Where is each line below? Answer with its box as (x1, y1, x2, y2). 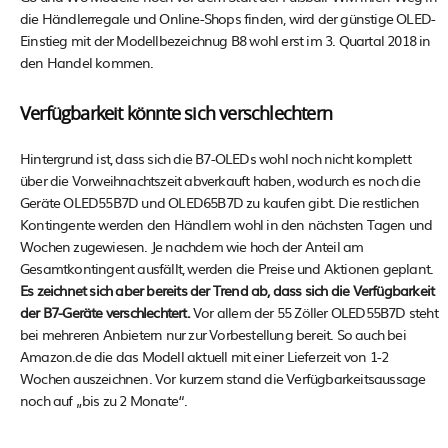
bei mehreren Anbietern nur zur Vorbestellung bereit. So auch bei (20, 323, 406, 344)
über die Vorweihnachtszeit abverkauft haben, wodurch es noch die (20, 169, 420, 190)
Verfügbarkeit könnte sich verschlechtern (20, 105, 332, 124)
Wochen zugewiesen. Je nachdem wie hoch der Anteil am (20, 235, 364, 256)
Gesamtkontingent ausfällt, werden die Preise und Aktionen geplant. (20, 257, 434, 278)
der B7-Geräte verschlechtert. (20, 301, 190, 322)
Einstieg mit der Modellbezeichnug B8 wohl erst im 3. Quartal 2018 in (20, 29, 431, 50)
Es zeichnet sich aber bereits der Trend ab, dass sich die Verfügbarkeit (20, 279, 435, 300)
